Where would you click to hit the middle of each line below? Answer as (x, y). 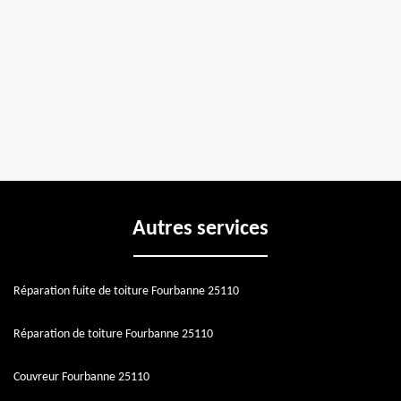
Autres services (200, 230)
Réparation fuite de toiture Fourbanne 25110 (126, 292)
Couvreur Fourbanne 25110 (81, 378)
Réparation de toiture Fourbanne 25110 (113, 335)
